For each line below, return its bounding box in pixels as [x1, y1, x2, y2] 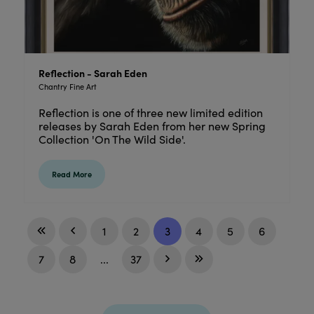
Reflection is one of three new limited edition [38, 104, 263, 120]
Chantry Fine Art [38, 81, 97, 92]
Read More [51, 168, 92, 179]
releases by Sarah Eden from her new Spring [38, 118, 266, 133]
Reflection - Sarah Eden [38, 65, 147, 80]
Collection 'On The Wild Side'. [38, 131, 194, 146]
